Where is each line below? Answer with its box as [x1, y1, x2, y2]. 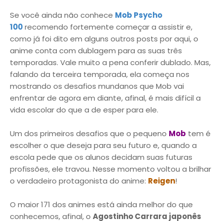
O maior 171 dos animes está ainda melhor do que [10, 199, 193, 210]
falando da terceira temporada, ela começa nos [10, 69, 189, 79]
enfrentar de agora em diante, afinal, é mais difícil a [10, 92, 201, 103]
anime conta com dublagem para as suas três [10, 45, 182, 56]
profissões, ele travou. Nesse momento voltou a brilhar [10, 163, 211, 174]
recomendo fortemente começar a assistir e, [23, 21, 192, 32]
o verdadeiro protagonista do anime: [10, 175, 148, 186]
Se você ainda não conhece [10, 9, 115, 20]
